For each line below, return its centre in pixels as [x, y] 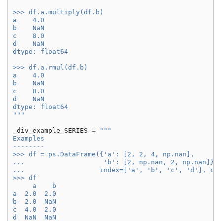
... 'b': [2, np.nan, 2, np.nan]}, [115, 162]
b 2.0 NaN [35, 202]
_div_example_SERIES [50, 131]
